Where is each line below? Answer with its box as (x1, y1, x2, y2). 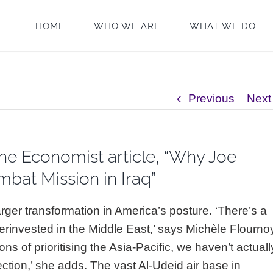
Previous (188, 92, 235, 105)
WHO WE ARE (94, 21, 160, 32)
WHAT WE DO (190, 21, 256, 32)
